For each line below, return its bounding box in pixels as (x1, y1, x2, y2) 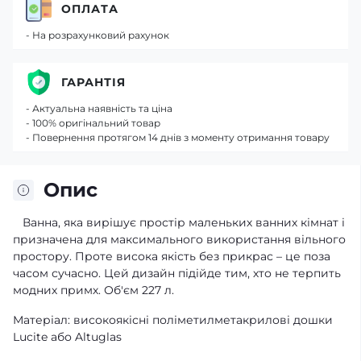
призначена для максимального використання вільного (13, 232, 346, 247)
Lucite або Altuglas (13, 330, 122, 344)
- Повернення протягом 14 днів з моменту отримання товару (26, 131, 330, 143)
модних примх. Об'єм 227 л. (13, 283, 174, 297)
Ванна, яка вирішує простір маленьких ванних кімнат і (13, 215, 345, 230)
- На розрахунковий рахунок (26, 29, 169, 41)
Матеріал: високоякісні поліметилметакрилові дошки (13, 313, 333, 327)
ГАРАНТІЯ (61, 74, 126, 89)
